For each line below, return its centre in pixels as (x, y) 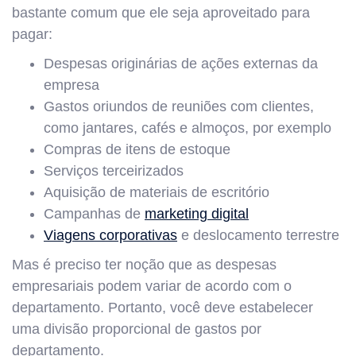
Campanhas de (94, 213)
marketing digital (197, 213)
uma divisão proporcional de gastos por (137, 329)
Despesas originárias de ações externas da (181, 63)
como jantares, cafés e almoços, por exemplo (188, 128)
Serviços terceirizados (114, 170)
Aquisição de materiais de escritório (157, 192)
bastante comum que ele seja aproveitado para (161, 12)
